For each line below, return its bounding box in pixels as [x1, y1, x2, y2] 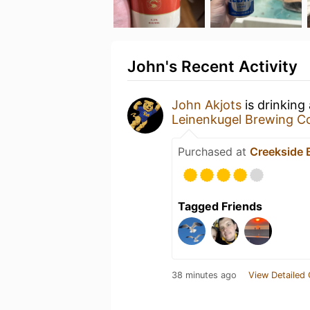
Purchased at [178, 145, 250, 158]
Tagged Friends [178, 199, 262, 213]
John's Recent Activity [127, 57, 298, 75]
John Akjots [172, 98, 241, 112]
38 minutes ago [172, 270, 237, 280]
